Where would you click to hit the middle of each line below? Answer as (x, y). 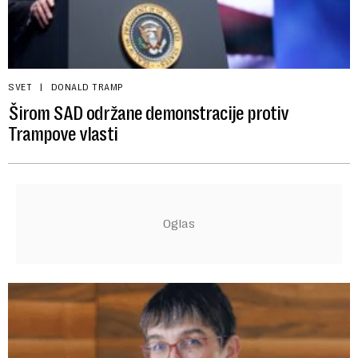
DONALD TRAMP (87, 87)
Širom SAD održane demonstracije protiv (149, 113)
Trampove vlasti (63, 134)
